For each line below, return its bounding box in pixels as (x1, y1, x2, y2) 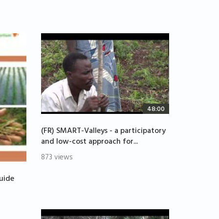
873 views (41, 151, 73, 166)
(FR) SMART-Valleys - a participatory (41, 124, 166, 139)
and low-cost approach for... (41, 135, 138, 150)
